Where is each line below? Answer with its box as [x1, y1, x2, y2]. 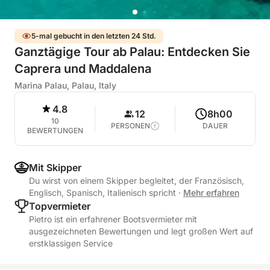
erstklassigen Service [29, 238, 113, 248]
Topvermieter [29, 200, 90, 212]
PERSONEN [110, 121, 150, 130]
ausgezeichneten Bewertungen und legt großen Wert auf [29, 226, 253, 236]
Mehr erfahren [183, 187, 239, 198]
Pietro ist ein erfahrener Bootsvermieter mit [29, 214, 197, 224]
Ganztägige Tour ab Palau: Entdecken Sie [14, 45, 250, 59]
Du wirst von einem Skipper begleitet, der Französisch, [29, 175, 244, 186]
